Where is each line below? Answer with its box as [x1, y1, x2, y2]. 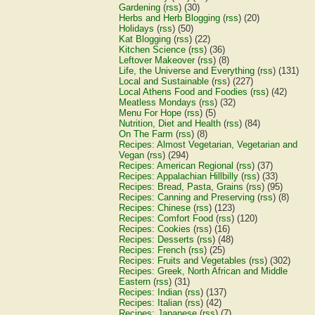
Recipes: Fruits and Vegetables [119, 255, 247, 266]
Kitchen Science [119, 44, 186, 55]
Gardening [119, 2, 161, 13]
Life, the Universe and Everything [119, 65, 255, 76]
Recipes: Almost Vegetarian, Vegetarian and [119, 139, 298, 150]
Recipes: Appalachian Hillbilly [119, 171, 239, 181]
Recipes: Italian [119, 297, 183, 308]
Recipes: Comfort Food [119, 213, 214, 224]
